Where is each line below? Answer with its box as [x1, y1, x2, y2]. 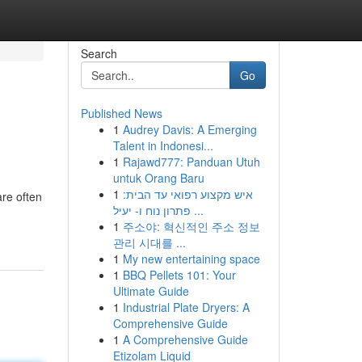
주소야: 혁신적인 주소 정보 [122, 218, 260, 234]
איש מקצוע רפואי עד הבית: [122, 186, 253, 202]
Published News [80, 105, 162, 121]
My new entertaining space [122, 250, 260, 267]
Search [80, 45, 117, 61]
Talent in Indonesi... [112, 137, 213, 154]
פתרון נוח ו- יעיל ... [190, 202, 204, 218]
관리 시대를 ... [112, 234, 186, 250]
